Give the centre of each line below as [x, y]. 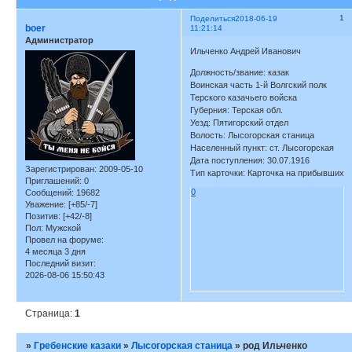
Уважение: [46, 204]
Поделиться [213, 19]
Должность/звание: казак [240, 72]
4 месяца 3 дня [55, 251]
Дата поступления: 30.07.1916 [250, 160]
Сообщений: [49, 192]
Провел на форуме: [64, 239]
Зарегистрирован [60, 169]
